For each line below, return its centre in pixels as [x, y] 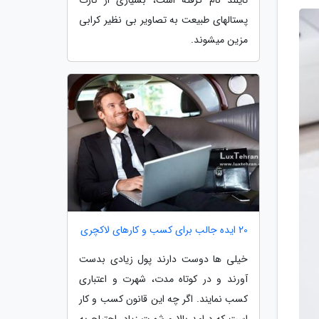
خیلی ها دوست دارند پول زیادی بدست [163, 260]
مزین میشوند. [219, 40]
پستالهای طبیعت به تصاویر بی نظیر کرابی [163, 20]
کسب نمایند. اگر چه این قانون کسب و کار [163, 299]
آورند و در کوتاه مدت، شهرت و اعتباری [163, 279]
